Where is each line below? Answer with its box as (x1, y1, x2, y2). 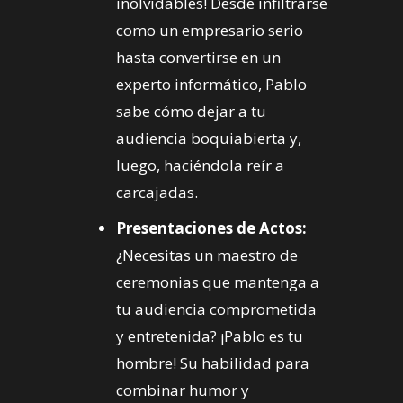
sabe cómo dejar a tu (116, 101, 266, 122)
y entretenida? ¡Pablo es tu (116, 326, 303, 347)
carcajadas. (116, 182, 198, 203)
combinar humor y (116, 380, 249, 401)
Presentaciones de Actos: (116, 218, 307, 239)
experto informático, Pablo (116, 74, 307, 95)
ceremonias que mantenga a (116, 272, 319, 293)
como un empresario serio (116, 20, 303, 41)
